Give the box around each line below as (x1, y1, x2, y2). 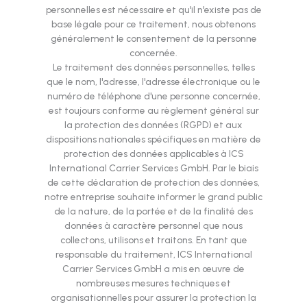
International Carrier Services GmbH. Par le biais (49, 162, 258, 174)
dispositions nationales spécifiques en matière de (46, 134, 261, 145)
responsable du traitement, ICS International (55, 249, 252, 260)
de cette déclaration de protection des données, (47, 177, 260, 188)
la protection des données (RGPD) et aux (64, 119, 243, 131)
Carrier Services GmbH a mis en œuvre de (62, 263, 245, 275)
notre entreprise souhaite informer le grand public (45, 191, 262, 203)
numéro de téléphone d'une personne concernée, (47, 90, 260, 102)
